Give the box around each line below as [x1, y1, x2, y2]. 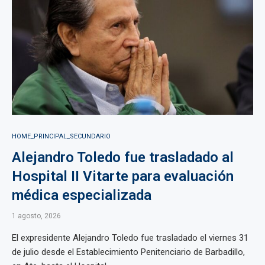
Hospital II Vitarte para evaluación [12, 168, 234, 185]
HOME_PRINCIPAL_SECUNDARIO [12, 132, 111, 140]
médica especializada [12, 187, 151, 203]
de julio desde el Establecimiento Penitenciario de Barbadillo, [12, 247, 245, 257]
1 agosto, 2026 [12, 212, 61, 220]
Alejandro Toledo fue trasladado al [12, 149, 234, 166]
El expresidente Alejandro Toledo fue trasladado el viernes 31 [12, 232, 248, 243]
